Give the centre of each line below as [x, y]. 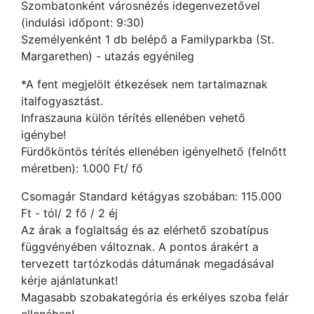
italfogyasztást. [62, 101]
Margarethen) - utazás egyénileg [108, 56]
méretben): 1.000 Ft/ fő [84, 168]
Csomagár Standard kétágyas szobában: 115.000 [151, 196]
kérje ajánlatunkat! [69, 280]
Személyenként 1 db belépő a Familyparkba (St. [148, 39]
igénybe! [43, 135]
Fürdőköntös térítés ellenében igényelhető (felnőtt [154, 151]
